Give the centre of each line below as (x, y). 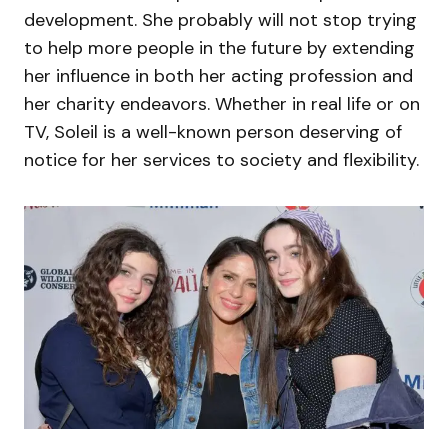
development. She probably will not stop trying (220, 20)
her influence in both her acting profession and (218, 76)
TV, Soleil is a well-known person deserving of (213, 132)
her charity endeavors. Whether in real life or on (222, 104)
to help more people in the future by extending (219, 48)
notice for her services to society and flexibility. (221, 160)
